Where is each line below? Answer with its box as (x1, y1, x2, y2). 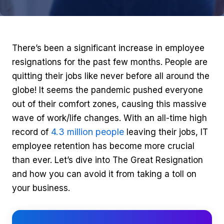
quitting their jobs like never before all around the (12, 71, 209, 81)
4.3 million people (51, 126, 124, 137)
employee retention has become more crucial (12, 141, 194, 151)
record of (12, 127, 51, 137)
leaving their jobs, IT (124, 127, 208, 137)
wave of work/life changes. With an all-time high (12, 113, 207, 123)
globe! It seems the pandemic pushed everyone (12, 85, 203, 95)
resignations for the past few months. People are (12, 57, 207, 67)
